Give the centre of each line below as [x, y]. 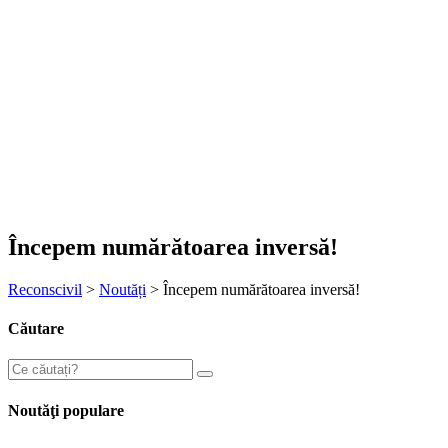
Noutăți [122, 289]
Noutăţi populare [66, 410]
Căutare [36, 329]
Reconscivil [45, 289]
